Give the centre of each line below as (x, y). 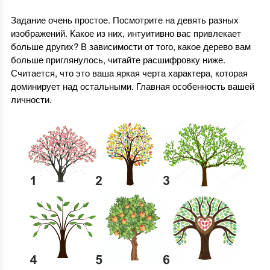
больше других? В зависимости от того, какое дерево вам (130, 46)
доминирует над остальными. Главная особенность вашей (132, 86)
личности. (31, 99)
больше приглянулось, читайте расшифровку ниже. (118, 59)
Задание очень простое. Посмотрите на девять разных (124, 20)
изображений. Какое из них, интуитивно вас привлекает (126, 33)
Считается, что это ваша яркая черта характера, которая (129, 73)
